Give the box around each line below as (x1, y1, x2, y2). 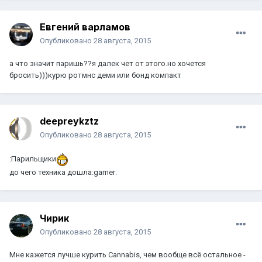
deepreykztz (40, 115, 99, 127)
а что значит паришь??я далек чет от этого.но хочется (9, 59, 206, 68)
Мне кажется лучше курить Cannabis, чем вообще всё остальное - (9, 250, 246, 260)
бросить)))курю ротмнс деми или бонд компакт (9, 71, 181, 80)
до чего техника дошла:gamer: (9, 168, 117, 177)
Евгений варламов (40, 21, 130, 33)
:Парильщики (9, 154, 56, 164)
